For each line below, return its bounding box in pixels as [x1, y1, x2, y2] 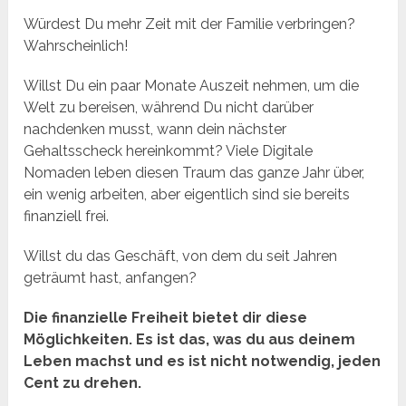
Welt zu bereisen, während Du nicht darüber [24, 99, 314, 117]
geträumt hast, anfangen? [24, 269, 198, 287]
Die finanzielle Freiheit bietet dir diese [24, 309, 308, 327]
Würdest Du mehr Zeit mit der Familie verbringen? [24, 15, 356, 34]
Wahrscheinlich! [24, 37, 129, 55]
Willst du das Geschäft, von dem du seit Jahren [24, 247, 338, 266]
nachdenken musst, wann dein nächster [24, 121, 287, 139]
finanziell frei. [24, 208, 110, 226]
